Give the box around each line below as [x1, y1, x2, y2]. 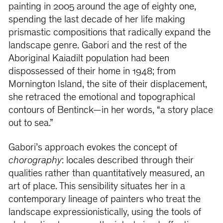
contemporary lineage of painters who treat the [8, 195, 201, 206]
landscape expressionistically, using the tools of [8, 208, 201, 219]
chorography [8, 156, 62, 167]
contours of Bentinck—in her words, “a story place [8, 105, 213, 116]
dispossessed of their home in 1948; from [8, 66, 176, 77]
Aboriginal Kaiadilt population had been [8, 53, 169, 64]
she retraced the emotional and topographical [8, 92, 195, 103]
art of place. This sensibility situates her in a [8, 182, 185, 193]
